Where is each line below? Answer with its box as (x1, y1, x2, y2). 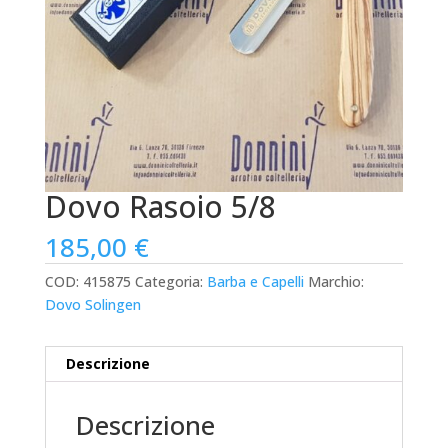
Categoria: (134, 272, 207, 292)
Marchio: (307, 272, 364, 292)
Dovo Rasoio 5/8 (44, 186, 276, 228)
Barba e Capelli (206, 272, 304, 292)
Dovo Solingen (44, 295, 141, 315)
